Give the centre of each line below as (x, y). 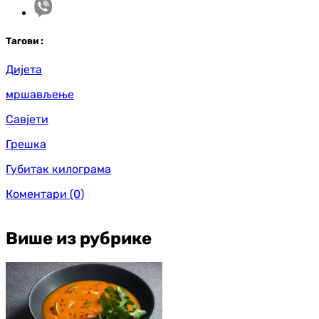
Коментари (36, 194)
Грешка (26, 144)
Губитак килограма (58, 169)
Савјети (27, 119)
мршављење (40, 94)
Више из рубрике (79, 238)
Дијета (24, 69)
